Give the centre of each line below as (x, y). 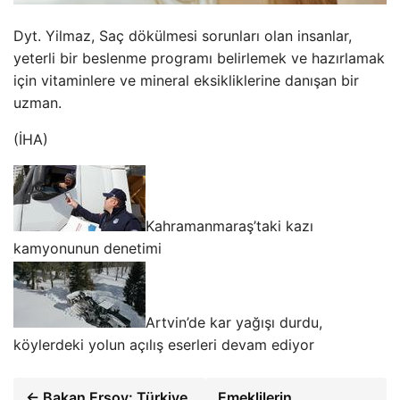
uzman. (37, 102)
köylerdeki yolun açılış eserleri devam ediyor (164, 344)
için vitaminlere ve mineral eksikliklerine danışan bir (186, 80)
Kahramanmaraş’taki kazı (229, 225)
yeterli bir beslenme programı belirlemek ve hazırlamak (199, 58)
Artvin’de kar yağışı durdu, (234, 322)
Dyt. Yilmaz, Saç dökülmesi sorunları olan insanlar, (183, 35)
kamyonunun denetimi (87, 248)
